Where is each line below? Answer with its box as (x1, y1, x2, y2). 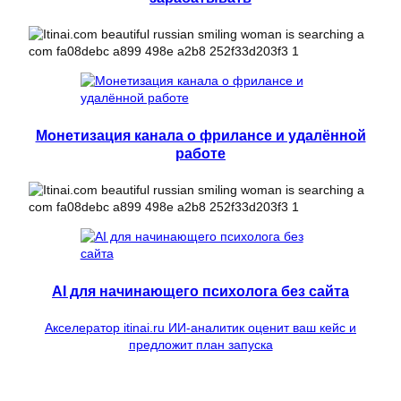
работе (175, 145, 226, 162)
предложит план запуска (128, 337, 273, 353)
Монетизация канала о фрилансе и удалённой (35, 127, 366, 144)
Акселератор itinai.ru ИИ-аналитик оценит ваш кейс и (45, 320, 356, 336)
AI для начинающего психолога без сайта (52, 283, 349, 300)
